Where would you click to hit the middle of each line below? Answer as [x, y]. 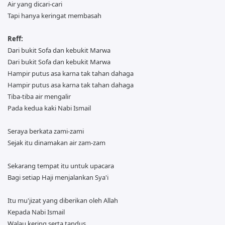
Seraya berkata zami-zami [46, 131]
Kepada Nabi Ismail [36, 212]
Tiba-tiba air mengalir [39, 96]
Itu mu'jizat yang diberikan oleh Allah [63, 200]
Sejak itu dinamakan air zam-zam [57, 142]
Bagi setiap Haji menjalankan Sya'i [58, 177]
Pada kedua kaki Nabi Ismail [49, 108]
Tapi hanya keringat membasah [54, 15]
